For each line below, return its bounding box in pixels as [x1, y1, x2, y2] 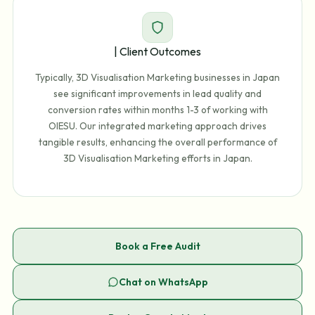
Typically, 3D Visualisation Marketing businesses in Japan [35, 71, 280, 84]
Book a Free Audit [115, 239, 200, 252]
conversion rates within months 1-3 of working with [47, 103, 268, 117]
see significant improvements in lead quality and [53, 87, 262, 101]
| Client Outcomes [114, 44, 201, 58]
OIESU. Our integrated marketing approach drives [49, 120, 266, 133]
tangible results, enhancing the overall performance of [38, 136, 277, 149]
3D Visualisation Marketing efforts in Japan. [63, 152, 252, 165]
